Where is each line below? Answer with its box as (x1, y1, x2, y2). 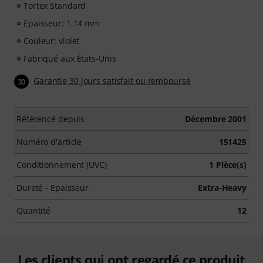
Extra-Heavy (198, 182, 247, 194)
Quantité (16, 205, 51, 217)
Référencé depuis (16, 113, 85, 125)
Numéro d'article (16, 136, 82, 148)
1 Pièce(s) (209, 159, 247, 171)
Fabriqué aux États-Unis (23, 53, 116, 65)
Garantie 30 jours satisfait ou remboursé (33, 75, 191, 87)
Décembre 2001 (185, 113, 247, 125)
